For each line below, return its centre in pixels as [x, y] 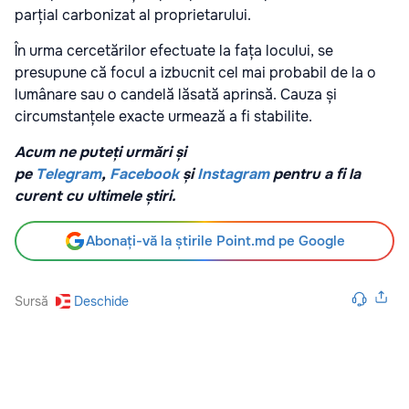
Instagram [233, 173]
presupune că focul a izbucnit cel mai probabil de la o [195, 72]
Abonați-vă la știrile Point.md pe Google [215, 241]
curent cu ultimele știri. [95, 195]
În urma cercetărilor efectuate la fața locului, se [174, 50]
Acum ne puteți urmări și [100, 152]
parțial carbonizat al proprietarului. [133, 15]
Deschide [101, 301]
